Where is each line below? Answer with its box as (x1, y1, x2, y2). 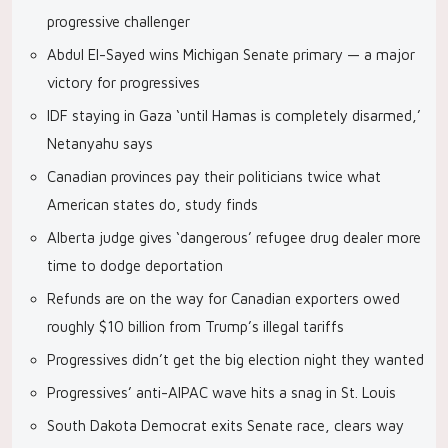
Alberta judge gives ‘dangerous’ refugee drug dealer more (47, 229, 421, 246)
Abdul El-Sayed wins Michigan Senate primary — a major (47, 46, 415, 63)
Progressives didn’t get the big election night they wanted (47, 351, 424, 368)
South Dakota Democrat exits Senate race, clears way (47, 417, 404, 434)
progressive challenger (47, 13, 190, 30)
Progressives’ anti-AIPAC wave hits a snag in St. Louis (47, 384, 396, 401)
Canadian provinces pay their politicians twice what (47, 168, 381, 185)
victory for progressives (47, 74, 200, 91)
